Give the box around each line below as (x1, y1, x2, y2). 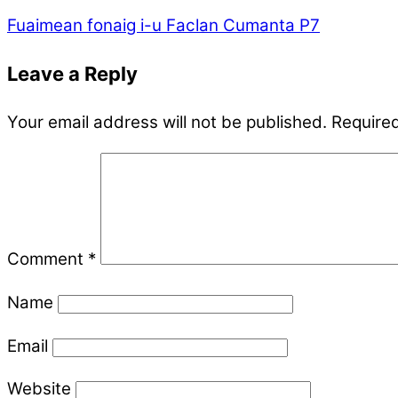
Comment (7, 248, 88, 269)
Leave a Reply (7, 62, 138, 86)
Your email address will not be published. (7, 112, 327, 133)
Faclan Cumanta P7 (162, 15, 320, 36)
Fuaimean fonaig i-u (7, 15, 162, 36)
